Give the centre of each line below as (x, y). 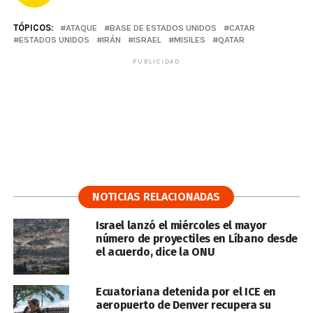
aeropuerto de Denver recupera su (183, 305)
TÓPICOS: (33, 27)
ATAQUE (81, 27)
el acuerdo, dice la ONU (155, 252)
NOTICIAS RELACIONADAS (156, 196)
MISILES (189, 39)
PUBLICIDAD (156, 61)
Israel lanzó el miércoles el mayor (181, 225)
